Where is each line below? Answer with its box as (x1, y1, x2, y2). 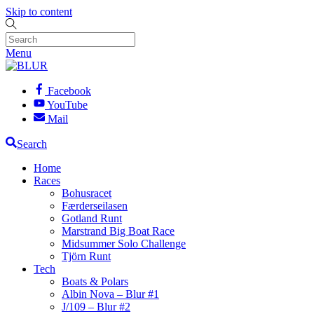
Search (17, 138, 47, 150)
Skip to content (6, 6, 72, 18)
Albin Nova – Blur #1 (62, 288, 159, 300)
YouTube (47, 99, 88, 111)
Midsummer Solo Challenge (62, 238, 186, 250)
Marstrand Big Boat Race (62, 225, 175, 237)
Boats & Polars (62, 275, 128, 287)
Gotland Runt (62, 212, 122, 224)
